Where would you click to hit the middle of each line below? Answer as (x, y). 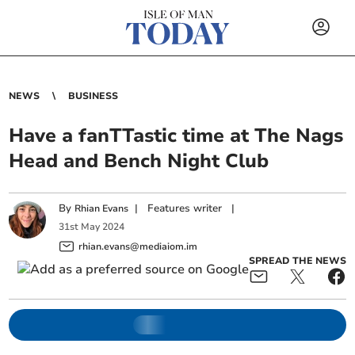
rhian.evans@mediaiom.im (138, 246)
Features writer (185, 208)
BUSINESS (94, 96)
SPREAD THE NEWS (297, 260)
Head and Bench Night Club (139, 161)
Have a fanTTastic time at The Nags (176, 136)
